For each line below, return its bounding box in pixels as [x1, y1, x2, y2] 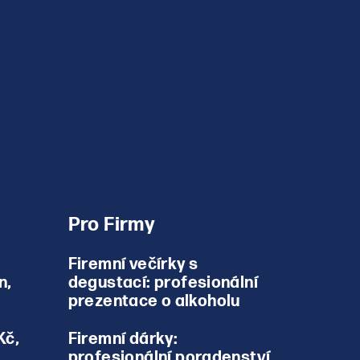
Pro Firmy [67, 212, 155, 236]
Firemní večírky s [67, 254, 198, 274]
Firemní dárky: [67, 329, 178, 349]
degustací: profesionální [67, 272, 259, 292]
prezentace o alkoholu [67, 291, 240, 311]
